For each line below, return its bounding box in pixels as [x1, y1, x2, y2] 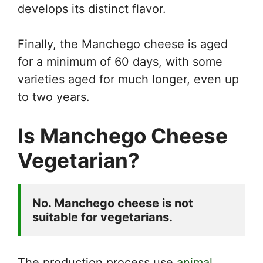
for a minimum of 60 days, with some [18, 54, 222, 69]
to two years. [18, 89, 90, 104]
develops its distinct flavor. [18, 1, 166, 16]
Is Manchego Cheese [18, 123, 228, 148]
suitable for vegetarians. [32, 210, 173, 224]
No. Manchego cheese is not [32, 195, 193, 210]
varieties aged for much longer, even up [18, 72, 239, 86]
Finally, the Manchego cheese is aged [18, 36, 228, 51]
